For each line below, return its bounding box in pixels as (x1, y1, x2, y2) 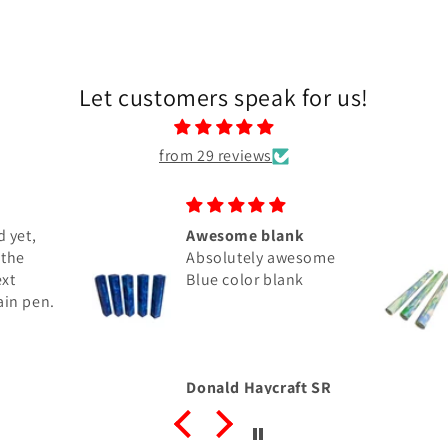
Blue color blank (186, 269, 305, 291)
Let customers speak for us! (78, 81, 370, 114)
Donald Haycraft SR (186, 376, 332, 398)
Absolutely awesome (186, 247, 336, 269)
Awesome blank (186, 225, 305, 247)
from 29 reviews (159, 145, 272, 167)
